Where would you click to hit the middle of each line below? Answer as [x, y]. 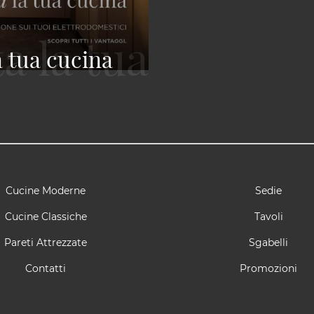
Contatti [46, 268]
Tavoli [268, 216]
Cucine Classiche [46, 216]
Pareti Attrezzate [46, 242]
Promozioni [268, 268]
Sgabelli [268, 242]
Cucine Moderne [46, 190]
